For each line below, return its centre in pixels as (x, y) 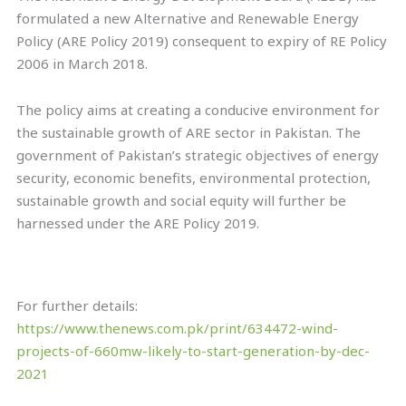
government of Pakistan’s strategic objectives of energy (198, 155)
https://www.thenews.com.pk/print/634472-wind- (178, 329)
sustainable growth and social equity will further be (182, 201)
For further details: (77, 306)
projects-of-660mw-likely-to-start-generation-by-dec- (193, 351)
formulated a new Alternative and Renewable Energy (188, 18)
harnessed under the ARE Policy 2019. (138, 223)
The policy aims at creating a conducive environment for (198, 110)
